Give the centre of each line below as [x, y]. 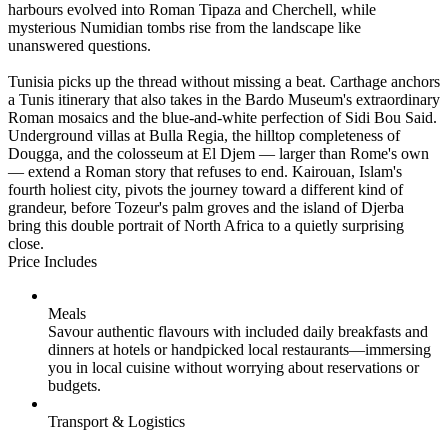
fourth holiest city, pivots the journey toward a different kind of [205, 189]
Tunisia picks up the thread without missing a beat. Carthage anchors [224, 81]
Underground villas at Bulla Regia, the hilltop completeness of [204, 135]
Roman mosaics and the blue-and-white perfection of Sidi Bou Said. [222, 117]
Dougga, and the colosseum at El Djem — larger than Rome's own [218, 153]
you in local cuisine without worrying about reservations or [233, 367]
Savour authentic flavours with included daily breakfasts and [238, 331]
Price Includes [52, 261]
